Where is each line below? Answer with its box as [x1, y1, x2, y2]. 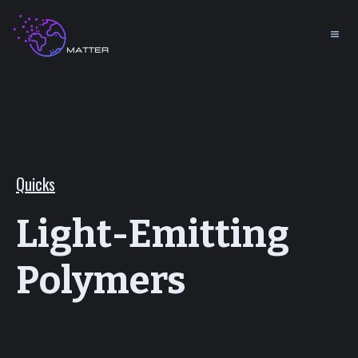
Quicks [16, 172, 55, 196]
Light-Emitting [16, 211, 289, 257]
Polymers [16, 257, 186, 304]
